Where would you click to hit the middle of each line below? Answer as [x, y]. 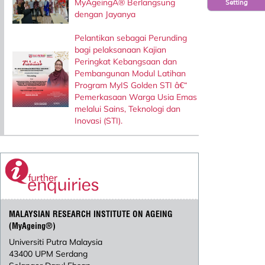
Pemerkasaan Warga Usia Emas [135, 97]
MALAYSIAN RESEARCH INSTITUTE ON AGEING [91, 214]
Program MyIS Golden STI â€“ [131, 85]
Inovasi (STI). [98, 120]
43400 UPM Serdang [49, 253]
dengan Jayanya [105, 14]
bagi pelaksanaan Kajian [120, 49]
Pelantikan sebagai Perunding [130, 38]
